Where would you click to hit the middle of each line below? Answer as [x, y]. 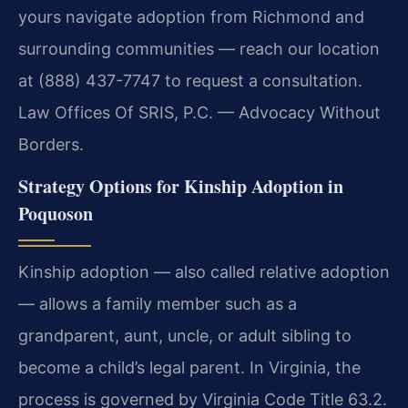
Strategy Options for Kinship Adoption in [181, 187]
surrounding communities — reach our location [199, 48]
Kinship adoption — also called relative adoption [204, 272]
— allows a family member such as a [158, 304]
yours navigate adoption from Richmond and [191, 16]
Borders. [51, 144]
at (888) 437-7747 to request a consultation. [190, 80]
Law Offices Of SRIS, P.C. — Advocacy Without [199, 112]
